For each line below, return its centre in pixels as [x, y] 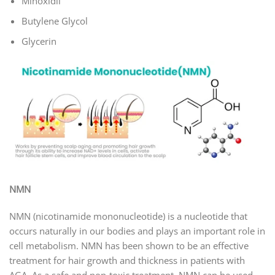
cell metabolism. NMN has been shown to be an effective [129, 245]
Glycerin [39, 41]
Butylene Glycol [54, 21]
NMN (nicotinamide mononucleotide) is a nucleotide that [128, 216]
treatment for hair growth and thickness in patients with [127, 260]
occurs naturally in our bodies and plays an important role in [137, 230]
